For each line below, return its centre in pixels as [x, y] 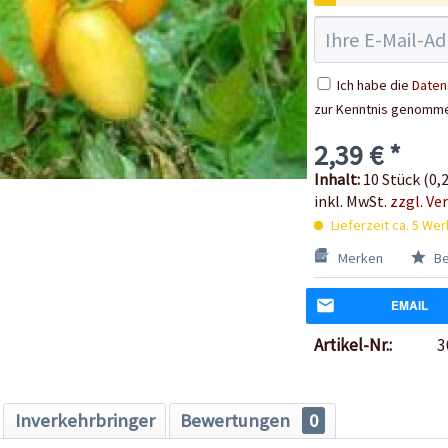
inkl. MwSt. [351, 200]
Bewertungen [236, 420]
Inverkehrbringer [84, 420]
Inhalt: [338, 178]
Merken [360, 257]
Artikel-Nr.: [352, 344]
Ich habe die [374, 84]
